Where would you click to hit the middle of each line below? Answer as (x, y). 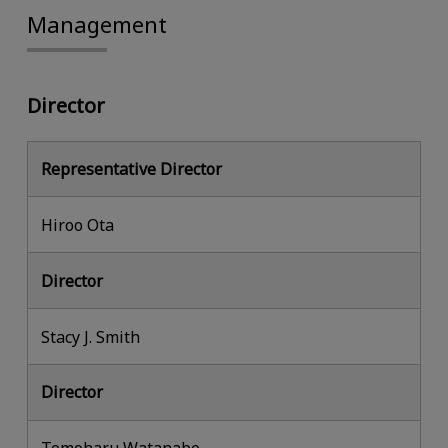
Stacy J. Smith (91, 336)
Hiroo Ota (78, 224)
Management (96, 23)
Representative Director (132, 168)
